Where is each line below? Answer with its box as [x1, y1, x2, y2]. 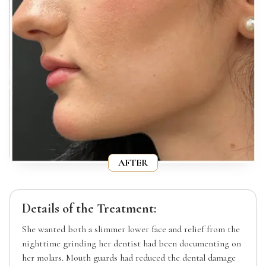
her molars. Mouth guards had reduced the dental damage [22, 252, 236, 264]
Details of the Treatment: [22, 201, 156, 217]
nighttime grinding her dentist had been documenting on [22, 237, 241, 250]
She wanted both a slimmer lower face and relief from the [22, 223, 240, 236]
